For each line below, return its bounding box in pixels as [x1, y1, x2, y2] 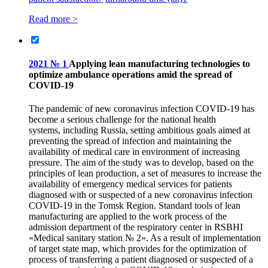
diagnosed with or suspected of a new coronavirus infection [29, 190, 252, 200]
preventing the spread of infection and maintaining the [29, 136, 232, 147]
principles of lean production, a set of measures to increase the [29, 168, 261, 179]
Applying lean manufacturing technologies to [69, 59, 250, 69]
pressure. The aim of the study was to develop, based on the [29, 157, 254, 168]
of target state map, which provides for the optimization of [29, 243, 246, 254]
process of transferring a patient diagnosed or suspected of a [29, 254, 253, 265]
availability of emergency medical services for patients [29, 179, 232, 190]
